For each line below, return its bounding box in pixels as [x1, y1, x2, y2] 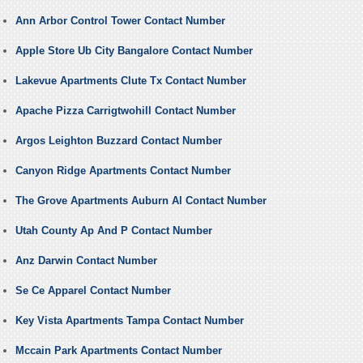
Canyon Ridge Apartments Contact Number [15, 164, 231, 177]
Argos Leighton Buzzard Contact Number [15, 135, 222, 147]
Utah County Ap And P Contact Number [15, 224, 212, 237]
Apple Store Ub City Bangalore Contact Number [15, 45, 253, 58]
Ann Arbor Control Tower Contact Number [15, 15, 225, 28]
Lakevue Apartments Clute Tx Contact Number [15, 75, 246, 88]
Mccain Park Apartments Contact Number [15, 344, 222, 357]
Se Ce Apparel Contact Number [15, 284, 171, 297]
